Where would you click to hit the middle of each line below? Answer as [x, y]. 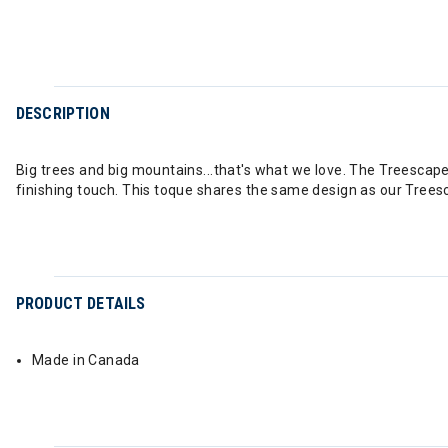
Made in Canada [86, 360]
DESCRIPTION [63, 113]
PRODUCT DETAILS [81, 303]
